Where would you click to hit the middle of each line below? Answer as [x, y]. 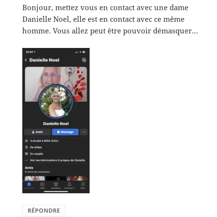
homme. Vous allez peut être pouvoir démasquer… [110, 30]
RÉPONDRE [44, 210]
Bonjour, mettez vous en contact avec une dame [106, 7]
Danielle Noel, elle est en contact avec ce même [104, 19]
